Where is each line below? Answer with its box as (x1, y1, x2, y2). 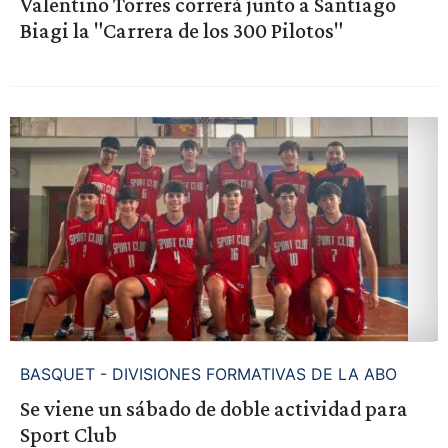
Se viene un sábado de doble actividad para (19, 395, 408, 421)
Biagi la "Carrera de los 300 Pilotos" (19, 18, 343, 44)
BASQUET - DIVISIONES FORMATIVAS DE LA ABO (19, 363, 397, 384)
